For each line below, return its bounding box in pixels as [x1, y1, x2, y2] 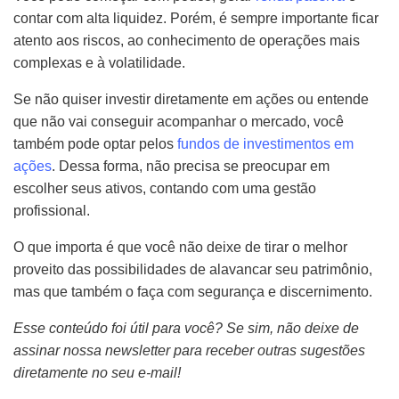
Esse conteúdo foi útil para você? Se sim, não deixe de [13, 321, 359, 336]
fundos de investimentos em [177, 136, 354, 151]
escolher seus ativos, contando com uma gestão [13, 181, 316, 196]
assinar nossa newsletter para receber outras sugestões [13, 343, 365, 358]
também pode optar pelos [13, 136, 177, 151]
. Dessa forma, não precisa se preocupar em [52, 159, 330, 174]
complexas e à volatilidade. [13, 55, 185, 70]
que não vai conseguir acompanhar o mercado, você [13, 114, 344, 129]
